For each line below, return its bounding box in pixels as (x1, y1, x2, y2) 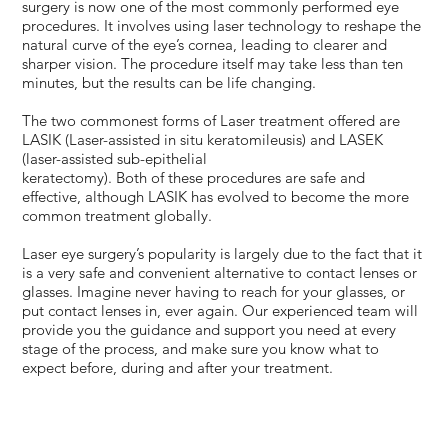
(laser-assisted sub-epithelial (22, 148, 208, 168)
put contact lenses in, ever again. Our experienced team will (22, 300, 419, 320)
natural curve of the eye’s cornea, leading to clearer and (22, 34, 388, 54)
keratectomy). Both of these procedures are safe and (22, 167, 366, 187)
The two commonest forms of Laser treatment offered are (22, 110, 401, 130)
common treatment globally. (22, 205, 213, 225)
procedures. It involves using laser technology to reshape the (22, 15, 422, 35)
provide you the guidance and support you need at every (22, 319, 397, 339)
